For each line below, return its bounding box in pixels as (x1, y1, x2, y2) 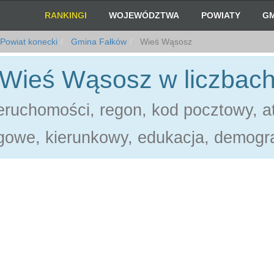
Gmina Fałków (68, 37, 127, 46)
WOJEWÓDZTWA (109, 10, 180, 20)
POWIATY (201, 10, 241, 20)
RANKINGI (45, 10, 87, 20)
